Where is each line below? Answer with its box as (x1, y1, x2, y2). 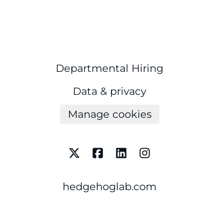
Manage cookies (67, 108, 152, 120)
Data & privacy (73, 85, 146, 97)
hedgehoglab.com (63, 180, 156, 193)
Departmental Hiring (56, 62, 163, 74)
